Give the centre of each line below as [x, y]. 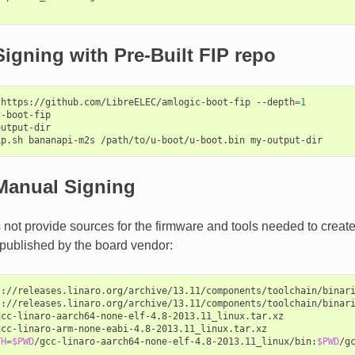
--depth [275, 102]
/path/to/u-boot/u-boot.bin [172, 140]
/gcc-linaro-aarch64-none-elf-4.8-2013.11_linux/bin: [175, 341]
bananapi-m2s [61, 140]
